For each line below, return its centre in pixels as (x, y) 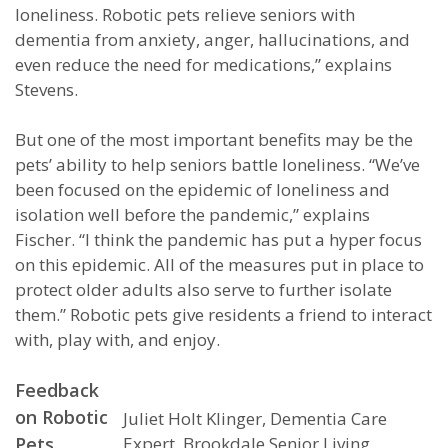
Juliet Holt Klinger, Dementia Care (255, 418)
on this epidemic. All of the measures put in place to (219, 264)
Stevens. (46, 89)
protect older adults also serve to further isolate (203, 289)
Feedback (57, 390)
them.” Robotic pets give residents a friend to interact (223, 314)
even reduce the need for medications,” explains (203, 64)
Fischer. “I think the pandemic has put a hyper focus (218, 239)
